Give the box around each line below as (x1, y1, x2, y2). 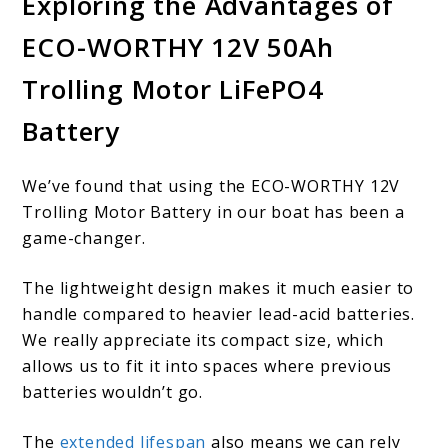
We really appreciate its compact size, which (22, 329, 384, 352)
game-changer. (22, 227, 146, 250)
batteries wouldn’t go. (22, 381, 204, 404)
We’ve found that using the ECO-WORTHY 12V (22, 175, 401, 198)
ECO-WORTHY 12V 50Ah (22, 28, 334, 65)
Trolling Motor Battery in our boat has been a (22, 201, 405, 224)
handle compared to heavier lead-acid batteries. (22, 303, 416, 326)
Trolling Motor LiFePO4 (22, 70, 325, 107)
